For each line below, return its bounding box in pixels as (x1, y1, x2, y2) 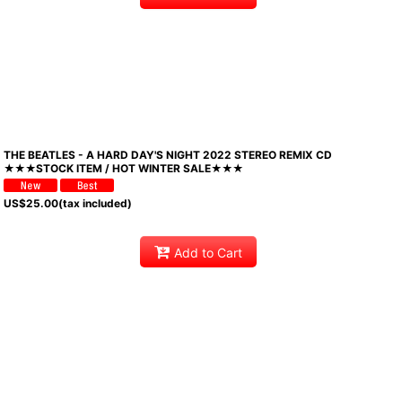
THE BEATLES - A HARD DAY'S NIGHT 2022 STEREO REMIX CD (4, 147, 333, 162)
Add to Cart (173, 244, 242, 260)
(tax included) (58, 197, 133, 210)
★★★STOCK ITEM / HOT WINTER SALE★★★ (4, 161, 244, 175)
